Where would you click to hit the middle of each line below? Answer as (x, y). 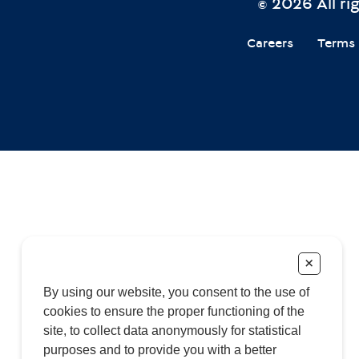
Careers (270, 44)
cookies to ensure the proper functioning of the (173, 311)
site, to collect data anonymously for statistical (172, 330)
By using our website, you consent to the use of (176, 292)
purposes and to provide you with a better (159, 349)
